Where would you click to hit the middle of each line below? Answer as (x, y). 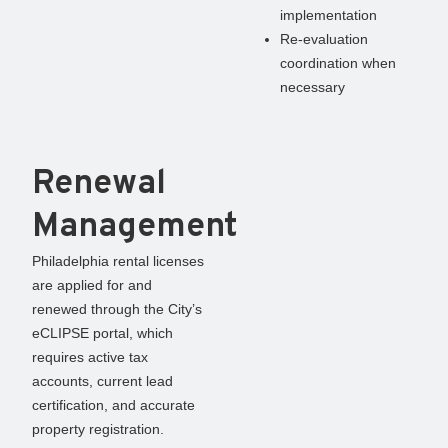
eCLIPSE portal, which (102, 332)
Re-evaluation (324, 38)
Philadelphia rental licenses (118, 260)
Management (135, 227)
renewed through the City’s (117, 308)
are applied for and (92, 284)
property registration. (98, 428)
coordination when (338, 62)
